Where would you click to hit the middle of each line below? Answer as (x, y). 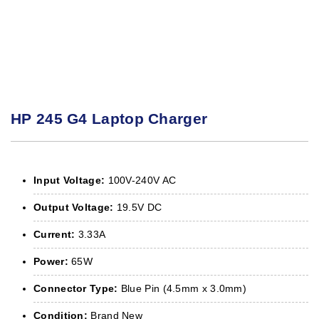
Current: (54, 234)
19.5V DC (138, 207)
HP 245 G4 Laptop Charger (109, 118)
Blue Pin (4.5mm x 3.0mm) (182, 288)
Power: (51, 261)
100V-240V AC (141, 180)
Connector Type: (76, 288)
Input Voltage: (69, 180)
